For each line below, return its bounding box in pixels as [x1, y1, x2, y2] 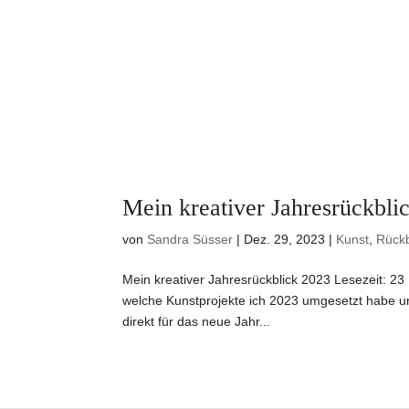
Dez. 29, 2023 [244, 231, 326, 246]
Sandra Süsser [147, 231, 234, 246]
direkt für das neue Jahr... [122, 313, 271, 329]
